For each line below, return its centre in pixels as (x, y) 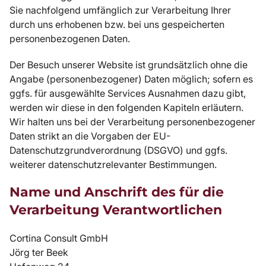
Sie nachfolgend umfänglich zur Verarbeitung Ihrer (120, 10)
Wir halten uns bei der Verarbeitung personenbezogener (132, 121)
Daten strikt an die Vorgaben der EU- (90, 136)
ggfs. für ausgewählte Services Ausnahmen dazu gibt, (128, 93)
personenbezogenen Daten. (70, 38)
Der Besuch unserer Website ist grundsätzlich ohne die (129, 64)
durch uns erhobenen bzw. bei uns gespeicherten (117, 24)
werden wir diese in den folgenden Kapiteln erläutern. (126, 107)
